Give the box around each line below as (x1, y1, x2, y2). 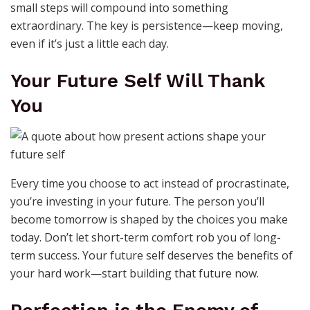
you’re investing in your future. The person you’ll (10, 194, 264, 210)
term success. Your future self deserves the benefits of (10, 248, 293, 264)
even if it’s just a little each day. (10, 36, 169, 52)
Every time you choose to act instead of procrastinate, (10, 176, 289, 192)
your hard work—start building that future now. (10, 266, 259, 282)
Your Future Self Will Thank (10, 69, 265, 92)
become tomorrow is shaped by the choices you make (10, 212, 288, 228)
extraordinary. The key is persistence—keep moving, (10, 18, 283, 34)
